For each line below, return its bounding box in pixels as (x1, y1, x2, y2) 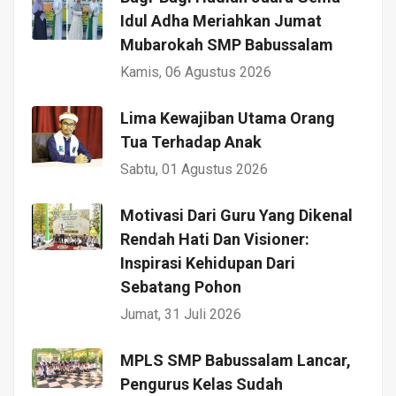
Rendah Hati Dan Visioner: (120, 229, 309, 248)
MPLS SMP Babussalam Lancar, (120, 350, 351, 369)
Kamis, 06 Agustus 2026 (120, 63, 271, 80)
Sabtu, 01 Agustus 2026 (120, 160, 268, 178)
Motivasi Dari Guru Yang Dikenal (120, 205, 353, 225)
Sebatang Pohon (120, 277, 241, 296)
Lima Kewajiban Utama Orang (120, 108, 335, 127)
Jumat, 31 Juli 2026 (120, 305, 241, 323)
